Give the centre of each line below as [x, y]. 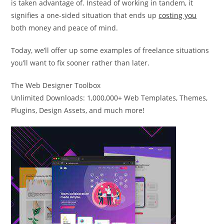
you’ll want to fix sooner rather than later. [80, 63]
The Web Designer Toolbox [56, 85]
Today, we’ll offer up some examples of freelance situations [110, 50]
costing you [178, 15]
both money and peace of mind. [65, 28]
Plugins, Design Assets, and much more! [78, 110]
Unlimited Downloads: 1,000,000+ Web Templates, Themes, [109, 98]
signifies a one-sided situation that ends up [85, 15]
